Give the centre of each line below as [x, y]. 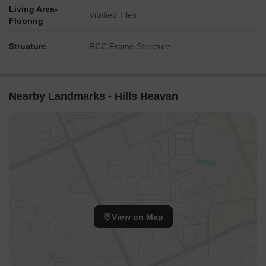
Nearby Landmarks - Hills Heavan [94, 96]
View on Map [137, 217]
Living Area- [33, 9]
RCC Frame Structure [130, 46]
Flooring [26, 21]
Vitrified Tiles [113, 15]
